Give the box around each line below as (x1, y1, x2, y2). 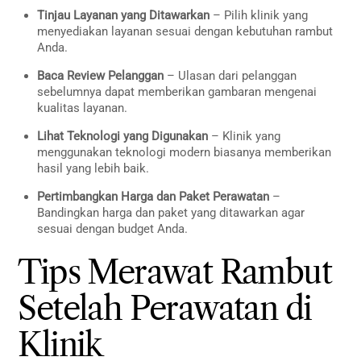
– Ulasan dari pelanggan (164, 68, 297, 84)
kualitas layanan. (37, 101, 128, 116)
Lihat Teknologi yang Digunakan (37, 129, 209, 144)
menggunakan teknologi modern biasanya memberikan (37, 145, 332, 160)
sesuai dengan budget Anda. (37, 222, 189, 237)
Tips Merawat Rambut (18, 252, 332, 293)
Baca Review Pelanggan (37, 68, 164, 84)
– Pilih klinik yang (210, 8, 309, 23)
